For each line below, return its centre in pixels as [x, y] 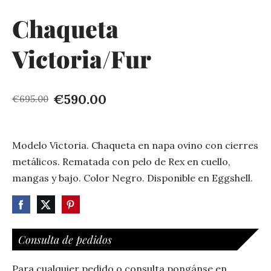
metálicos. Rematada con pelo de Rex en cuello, [121, 161]
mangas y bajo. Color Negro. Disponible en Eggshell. [132, 178]
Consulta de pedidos [65, 239]
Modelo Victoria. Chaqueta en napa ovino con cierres [135, 145]
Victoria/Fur [82, 59]
